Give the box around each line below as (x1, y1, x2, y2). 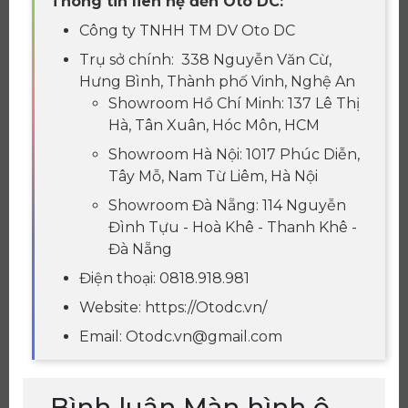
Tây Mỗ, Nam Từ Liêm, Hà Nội (108, 168, 318, 186)
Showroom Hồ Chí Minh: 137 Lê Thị (108, 95, 360, 113)
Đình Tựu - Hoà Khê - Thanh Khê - (108, 219, 357, 237)
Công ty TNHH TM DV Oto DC (79, 22, 299, 40)
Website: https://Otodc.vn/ (79, 299, 267, 317)
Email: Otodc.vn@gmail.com (79, 328, 282, 346)
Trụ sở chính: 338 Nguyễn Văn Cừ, (79, 51, 331, 69)
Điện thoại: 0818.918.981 (79, 270, 250, 288)
